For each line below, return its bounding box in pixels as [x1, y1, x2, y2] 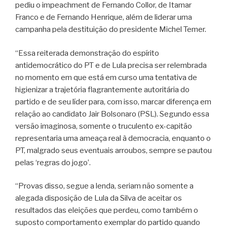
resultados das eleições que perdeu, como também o [15, 206, 198, 215]
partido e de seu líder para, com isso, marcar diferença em [15, 97, 211, 106]
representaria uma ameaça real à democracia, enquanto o [15, 133, 211, 143]
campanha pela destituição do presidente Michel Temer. [15, 25, 206, 34]
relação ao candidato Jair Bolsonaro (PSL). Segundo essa [15, 109, 209, 119]
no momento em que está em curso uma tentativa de [15, 72, 197, 82]
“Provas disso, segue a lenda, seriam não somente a [15, 181, 194, 191]
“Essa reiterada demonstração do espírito [15, 48, 159, 58]
